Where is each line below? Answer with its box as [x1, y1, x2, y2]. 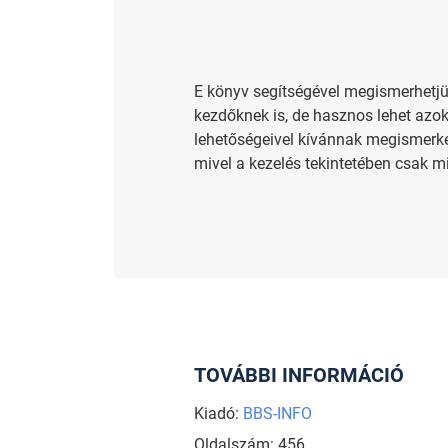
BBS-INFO [242, 403, 312, 423]
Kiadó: [193, 403, 243, 423]
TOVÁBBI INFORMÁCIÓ [193, 362, 404, 387]
